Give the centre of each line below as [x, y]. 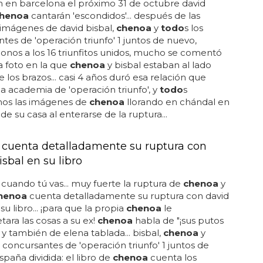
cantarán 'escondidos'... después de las [114, 16]
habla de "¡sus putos [178, 220]
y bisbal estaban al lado [158, 65]
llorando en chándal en [177, 102]
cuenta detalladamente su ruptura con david [128, 196]
